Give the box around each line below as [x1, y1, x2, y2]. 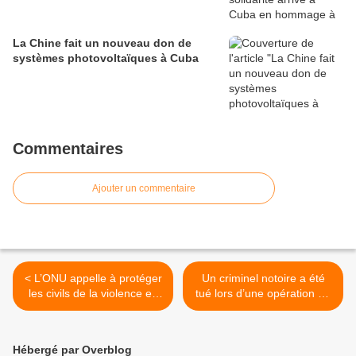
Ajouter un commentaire [92, 183, 195, 195]
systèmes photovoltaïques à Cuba [13, 52, 199, 65]
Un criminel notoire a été [201, 272, 325, 285]
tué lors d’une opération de [195, 287, 331, 300]
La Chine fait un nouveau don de [13, 37, 192, 50]
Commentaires [13, 140, 123, 158]
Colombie [69, 302, 117, 315]
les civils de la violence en [28, 287, 158, 300]
